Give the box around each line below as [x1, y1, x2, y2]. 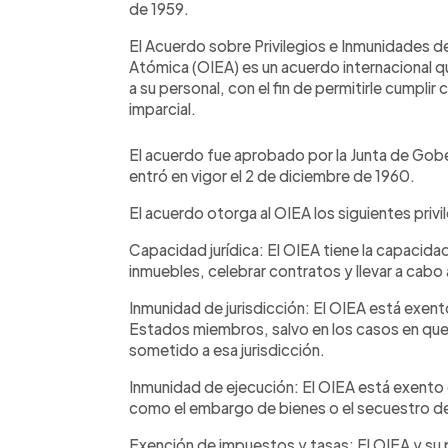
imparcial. [129, 98, 196, 118]
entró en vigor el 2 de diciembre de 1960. [129, 165, 415, 185]
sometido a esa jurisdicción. [129, 339, 325, 359]
